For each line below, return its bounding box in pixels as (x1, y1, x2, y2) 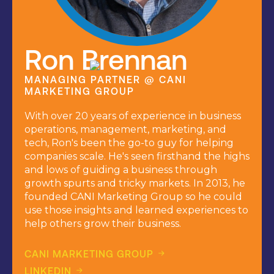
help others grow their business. (24, 218, 181, 230)
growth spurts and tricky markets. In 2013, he (24, 177, 245, 190)
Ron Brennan (24, 43, 187, 76)
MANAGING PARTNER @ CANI (24, 74, 187, 86)
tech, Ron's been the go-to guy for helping (24, 137, 234, 149)
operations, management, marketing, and (24, 124, 226, 136)
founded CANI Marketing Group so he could (24, 191, 242, 203)
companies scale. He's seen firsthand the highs (24, 150, 250, 163)
